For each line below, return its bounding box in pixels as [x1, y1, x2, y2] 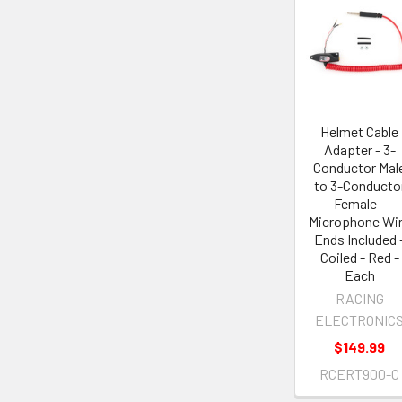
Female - [334, 195, 386, 213]
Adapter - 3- [323, 141, 396, 159]
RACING [335, 290, 384, 308]
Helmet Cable [320, 123, 399, 141]
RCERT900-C [319, 365, 400, 383]
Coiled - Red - [319, 249, 399, 267]
